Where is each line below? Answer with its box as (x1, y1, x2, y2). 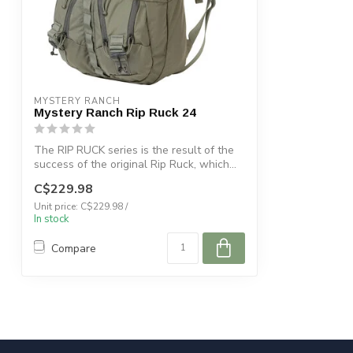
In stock (34, 212, 69, 227)
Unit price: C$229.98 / (34, 200, 128, 214)
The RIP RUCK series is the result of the (34, 142, 234, 158)
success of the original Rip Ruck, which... (34, 156, 236, 172)
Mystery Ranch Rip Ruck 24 (34, 105, 196, 119)
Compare (51, 240, 96, 256)
